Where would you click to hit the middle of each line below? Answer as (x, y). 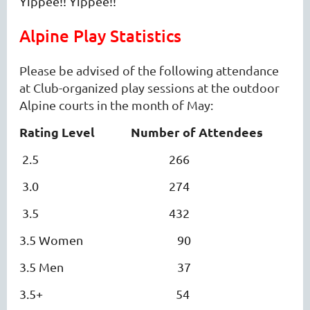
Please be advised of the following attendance (149, 71)
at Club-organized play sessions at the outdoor (149, 88)
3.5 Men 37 (105, 267)
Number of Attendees (197, 132)
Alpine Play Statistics (100, 36)
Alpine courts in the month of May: (116, 105)
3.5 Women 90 (105, 240)
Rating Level (58, 132)
